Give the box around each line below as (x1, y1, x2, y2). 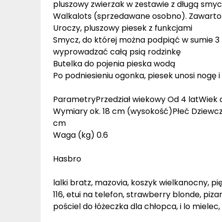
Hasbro (53, 153, 81, 165)
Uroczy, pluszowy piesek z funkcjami (53, 22, 192, 34)
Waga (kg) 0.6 (53, 129, 108, 141)
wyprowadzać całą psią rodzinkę (53, 46, 181, 58)
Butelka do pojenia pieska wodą (53, 58, 175, 70)
